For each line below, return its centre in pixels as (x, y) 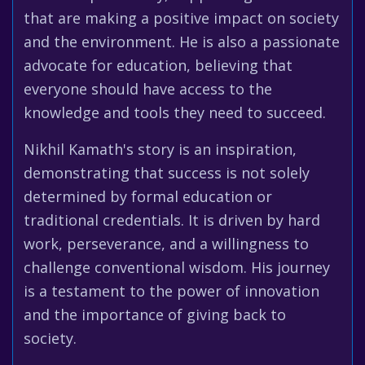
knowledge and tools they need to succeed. (175, 112)
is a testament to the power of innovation (172, 291)
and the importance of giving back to (155, 314)
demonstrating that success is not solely (167, 173)
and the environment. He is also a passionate (182, 42)
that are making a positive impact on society (181, 18)
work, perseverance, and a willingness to (166, 244)
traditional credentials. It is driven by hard (172, 220)
